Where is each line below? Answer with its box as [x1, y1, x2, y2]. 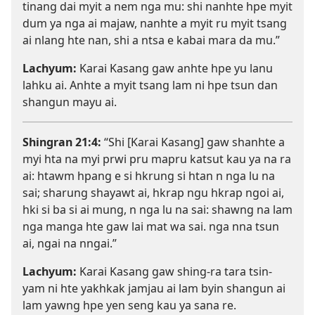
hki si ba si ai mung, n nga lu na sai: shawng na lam [22, 202, 292, 218]
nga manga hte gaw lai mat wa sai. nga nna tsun [22, 219, 279, 235]
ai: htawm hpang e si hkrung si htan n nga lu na [22, 168, 275, 184]
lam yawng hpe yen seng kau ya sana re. [22, 297, 236, 314]
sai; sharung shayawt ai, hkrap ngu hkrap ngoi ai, [22, 185, 284, 201]
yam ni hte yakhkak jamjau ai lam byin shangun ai [22, 281, 285, 297]
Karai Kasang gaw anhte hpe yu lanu [77, 60, 273, 77]
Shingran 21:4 [22, 134, 98, 150]
